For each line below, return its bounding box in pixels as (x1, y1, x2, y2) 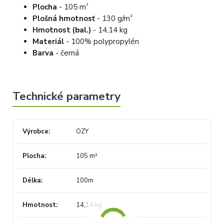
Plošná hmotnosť (32, 13, 95, 24)
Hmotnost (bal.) (32, 25, 93, 35)
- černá (53, 48, 79, 58)
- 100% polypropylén (66, 36, 139, 47)
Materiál (32, 36, 66, 47)
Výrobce (22, 126, 49, 136)
